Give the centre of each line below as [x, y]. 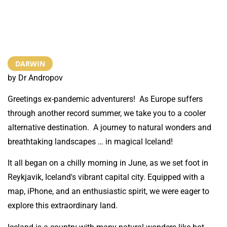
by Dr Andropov [35, 78]
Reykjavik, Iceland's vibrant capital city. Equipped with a [106, 177]
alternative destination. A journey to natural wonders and [109, 127]
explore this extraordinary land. [63, 206]
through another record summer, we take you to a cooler [107, 113]
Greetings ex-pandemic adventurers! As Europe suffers [105, 99]
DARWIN [30, 63]
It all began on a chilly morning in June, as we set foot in [108, 163]
